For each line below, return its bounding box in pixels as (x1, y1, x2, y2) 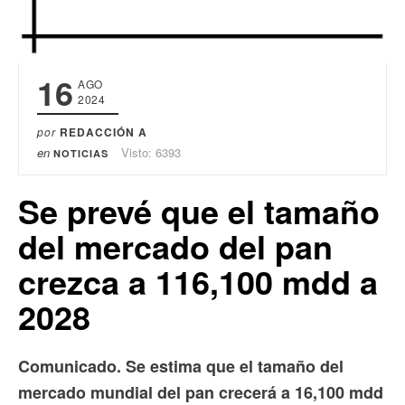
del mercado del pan (18, 222, 333, 270)
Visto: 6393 (121, 144, 181, 162)
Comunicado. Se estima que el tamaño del (18, 354, 344, 379)
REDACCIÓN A (60, 124, 147, 141)
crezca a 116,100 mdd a (18, 258, 378, 306)
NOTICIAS (53, 146, 108, 161)
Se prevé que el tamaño (18, 187, 380, 235)
